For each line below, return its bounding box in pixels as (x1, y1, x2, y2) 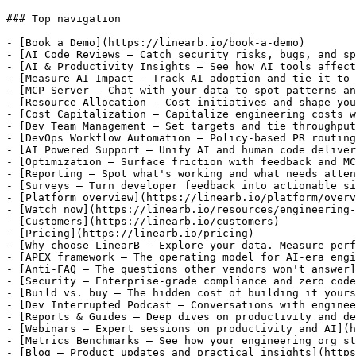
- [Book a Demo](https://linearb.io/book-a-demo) (6, 37, 305, 48)
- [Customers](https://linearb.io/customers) (6, 215, 280, 227)
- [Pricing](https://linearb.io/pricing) (6, 227, 254, 239)
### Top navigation (6, 13, 121, 25)
